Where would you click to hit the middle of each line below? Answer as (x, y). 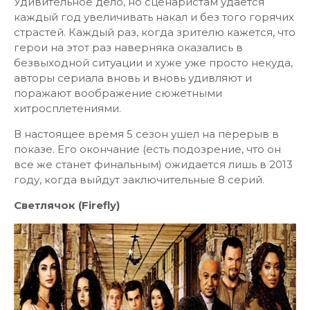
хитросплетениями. (67, 108)
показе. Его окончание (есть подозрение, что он (147, 149)
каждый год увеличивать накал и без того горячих (154, 17)
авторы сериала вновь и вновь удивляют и (133, 78)
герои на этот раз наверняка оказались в (128, 47)
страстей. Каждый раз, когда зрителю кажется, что (155, 32)
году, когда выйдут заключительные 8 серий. (139, 180)
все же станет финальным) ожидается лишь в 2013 (153, 164)
